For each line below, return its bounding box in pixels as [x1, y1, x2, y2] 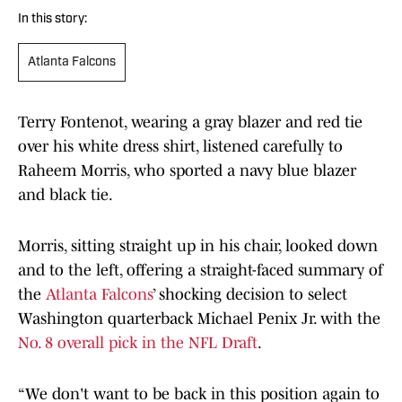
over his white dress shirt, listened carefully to [18, 137, 343, 156]
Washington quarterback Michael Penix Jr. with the [18, 310, 380, 328]
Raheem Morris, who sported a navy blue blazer [18, 162, 356, 180]
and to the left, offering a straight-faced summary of [18, 261, 383, 280]
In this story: [18, 13, 87, 27]
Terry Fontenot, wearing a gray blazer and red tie [18, 113, 363, 132]
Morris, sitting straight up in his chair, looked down [18, 237, 378, 256]
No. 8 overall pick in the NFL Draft [18, 334, 258, 353]
